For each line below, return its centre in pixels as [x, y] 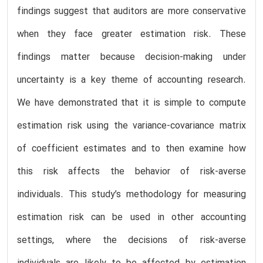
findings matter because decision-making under [131, 57]
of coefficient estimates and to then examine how [131, 149]
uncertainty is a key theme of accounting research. [131, 80]
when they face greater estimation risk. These [131, 34]
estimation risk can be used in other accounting [131, 218]
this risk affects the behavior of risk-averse [131, 172]
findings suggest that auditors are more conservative [131, 11]
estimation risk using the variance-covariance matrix [131, 126]
